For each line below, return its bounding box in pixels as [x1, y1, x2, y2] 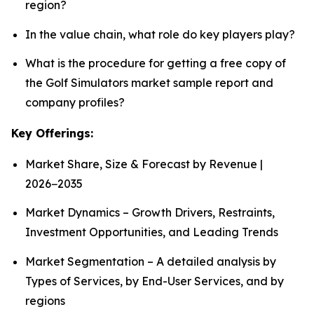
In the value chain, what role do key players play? [25, 27, 295, 41]
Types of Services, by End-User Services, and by [25, 273, 284, 288]
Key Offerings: [11, 126, 93, 141]
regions [25, 293, 65, 308]
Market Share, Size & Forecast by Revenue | [25, 157, 263, 172]
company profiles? [25, 95, 125, 110]
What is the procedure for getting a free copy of [25, 56, 286, 71]
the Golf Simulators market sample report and [25, 76, 273, 90]
